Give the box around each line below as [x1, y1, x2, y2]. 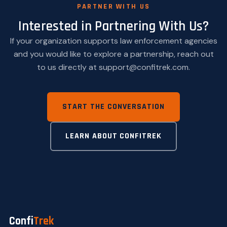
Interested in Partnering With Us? [18, 18, 209, 35]
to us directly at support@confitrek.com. [37, 62, 190, 72]
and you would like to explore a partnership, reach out [13, 49, 214, 59]
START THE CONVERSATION [62, 101, 165, 112]
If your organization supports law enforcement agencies [10, 35, 217, 46]
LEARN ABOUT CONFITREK [65, 131, 162, 141]
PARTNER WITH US [77, 2, 150, 11]
